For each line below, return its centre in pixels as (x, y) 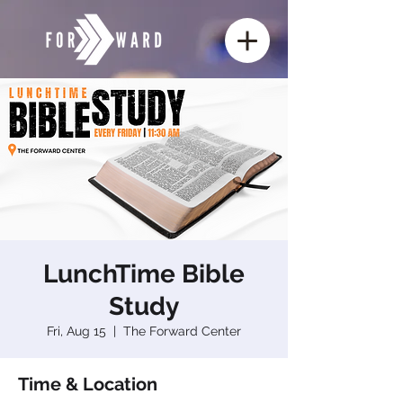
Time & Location (88, 384)
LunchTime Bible (144, 274)
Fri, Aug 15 (76, 331)
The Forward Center (182, 331)
